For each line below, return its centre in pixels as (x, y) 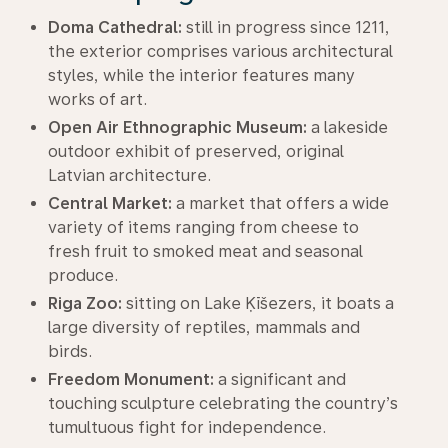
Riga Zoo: (85, 303)
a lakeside (347, 127)
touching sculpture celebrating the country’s (223, 403)
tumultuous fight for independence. (187, 427)
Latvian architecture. (129, 175)
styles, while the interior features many (201, 75)
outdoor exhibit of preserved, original (196, 151)
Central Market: (110, 203)
